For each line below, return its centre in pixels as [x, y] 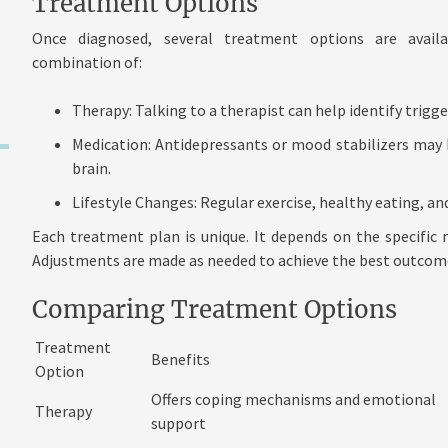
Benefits [180, 359]
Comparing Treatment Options [214, 310]
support [178, 423]
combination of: [86, 62]
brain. [91, 168]
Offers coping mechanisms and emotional [293, 399]
